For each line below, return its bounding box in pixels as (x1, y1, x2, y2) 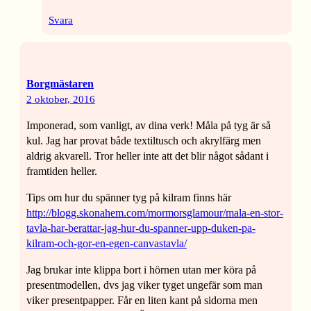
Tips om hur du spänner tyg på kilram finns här (26, 192, 231, 204)
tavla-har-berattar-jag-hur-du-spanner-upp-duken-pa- (26, 222, 255, 235)
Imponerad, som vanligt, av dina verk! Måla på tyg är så (26, 119, 271, 132)
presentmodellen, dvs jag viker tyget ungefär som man (26, 279, 262, 292)
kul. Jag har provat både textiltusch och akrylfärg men (26, 135, 261, 147)
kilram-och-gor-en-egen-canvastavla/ (26, 237, 187, 250)
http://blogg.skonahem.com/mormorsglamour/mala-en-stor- (26, 207, 283, 219)
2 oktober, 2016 (26, 94, 95, 106)
